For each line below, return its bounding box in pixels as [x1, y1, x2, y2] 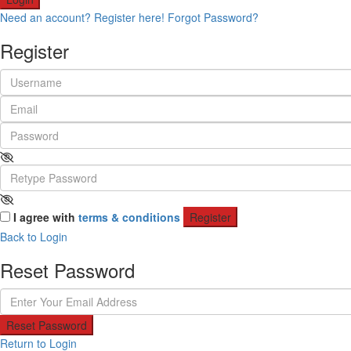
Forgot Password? [168, 9, 259, 25]
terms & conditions [78, 209, 180, 225]
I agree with [13, 209, 78, 225]
